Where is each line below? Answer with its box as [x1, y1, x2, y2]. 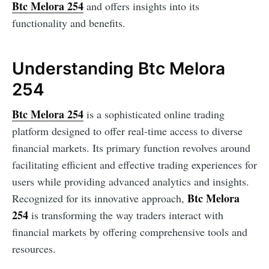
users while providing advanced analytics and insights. [12, 174, 249, 189]
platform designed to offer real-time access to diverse [12, 123, 243, 138]
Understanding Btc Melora [12, 58, 225, 79]
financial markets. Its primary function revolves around [12, 140, 250, 155]
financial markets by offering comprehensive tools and [12, 224, 247, 239]
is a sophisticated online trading [83, 106, 225, 121]
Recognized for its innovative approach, [12, 190, 187, 205]
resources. [12, 241, 56, 256]
